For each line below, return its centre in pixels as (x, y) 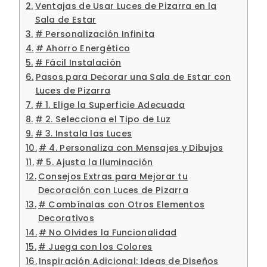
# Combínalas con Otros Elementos (121, 204)
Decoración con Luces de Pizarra (113, 190)
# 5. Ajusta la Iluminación (94, 162)
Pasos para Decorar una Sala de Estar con (133, 77)
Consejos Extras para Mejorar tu (113, 176)
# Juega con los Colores (95, 246)
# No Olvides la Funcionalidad (108, 232)
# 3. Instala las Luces (83, 133)
